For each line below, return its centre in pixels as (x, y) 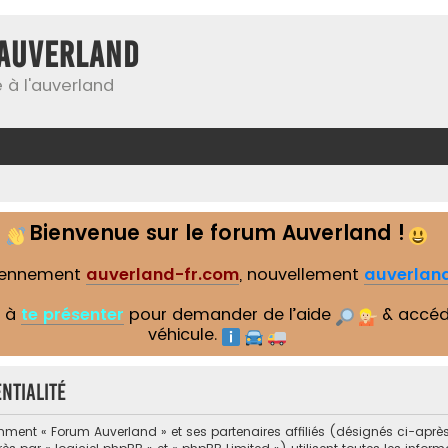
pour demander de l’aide (230, 314)
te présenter (72, 314)
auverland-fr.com (162, 274)
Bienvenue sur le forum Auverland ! (217, 233)
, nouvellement (301, 274)
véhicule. (185, 334)
